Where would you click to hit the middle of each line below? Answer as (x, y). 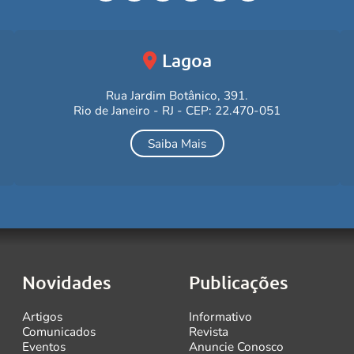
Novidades (66, 282)
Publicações (239, 282)
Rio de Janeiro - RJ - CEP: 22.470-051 (177, 110)
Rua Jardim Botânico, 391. (177, 95)
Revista (209, 332)
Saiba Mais (177, 144)
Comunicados (58, 332)
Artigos (42, 317)
